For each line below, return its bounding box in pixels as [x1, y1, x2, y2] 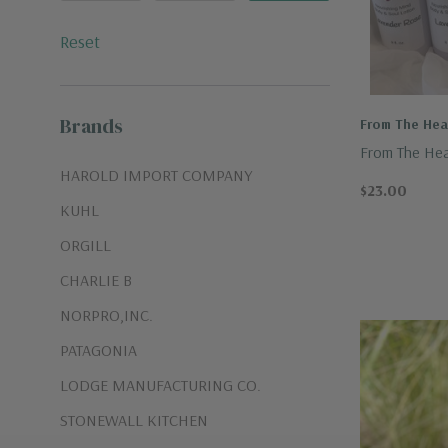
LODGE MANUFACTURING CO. [60, 375, 261, 395]
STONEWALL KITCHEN [60, 410, 208, 430]
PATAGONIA [60, 340, 137, 360]
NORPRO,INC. [60, 305, 153, 325]
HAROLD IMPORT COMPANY [60, 165, 252, 185]
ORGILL [60, 235, 111, 255]
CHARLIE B [60, 270, 132, 290]
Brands [60, 112, 123, 140]
